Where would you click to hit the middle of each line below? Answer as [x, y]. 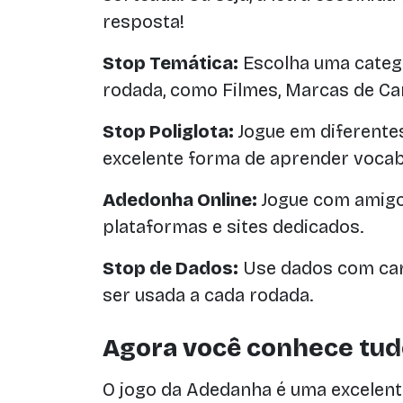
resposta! [143, 22]
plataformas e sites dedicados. [233, 227]
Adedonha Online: [180, 200]
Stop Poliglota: [168, 131]
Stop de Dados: [170, 268]
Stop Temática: [170, 63]
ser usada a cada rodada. [208, 295]
